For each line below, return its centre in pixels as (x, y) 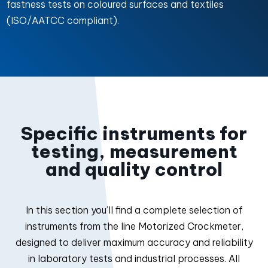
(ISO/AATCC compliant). (63, 20)
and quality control (134, 169)
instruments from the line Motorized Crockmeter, (134, 226)
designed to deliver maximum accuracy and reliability (134, 242)
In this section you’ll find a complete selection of (134, 210)
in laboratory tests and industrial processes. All (134, 258)
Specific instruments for (134, 133)
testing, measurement (134, 151)
